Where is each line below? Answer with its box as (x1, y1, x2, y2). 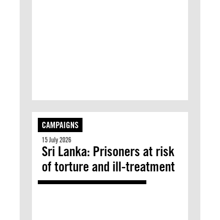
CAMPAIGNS (42, 120, 79, 130)
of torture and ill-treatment (42, 158, 175, 175)
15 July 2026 (42, 136, 71, 144)
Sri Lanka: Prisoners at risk (42, 143, 174, 160)
